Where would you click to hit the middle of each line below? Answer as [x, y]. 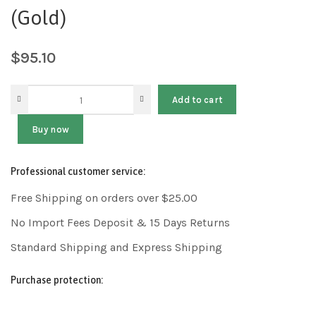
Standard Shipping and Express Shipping [116, 248]
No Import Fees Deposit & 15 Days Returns [120, 223]
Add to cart [197, 99]
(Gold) [38, 18]
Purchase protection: [57, 280]
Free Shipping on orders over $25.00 [104, 198]
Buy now [51, 129]
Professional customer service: [78, 172]
